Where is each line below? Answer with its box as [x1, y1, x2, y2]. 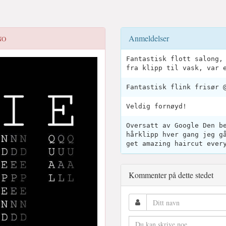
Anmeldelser [129, 33, 169, 43]
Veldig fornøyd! [126, 102, 187, 110]
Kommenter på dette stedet [129, 169, 213, 180]
